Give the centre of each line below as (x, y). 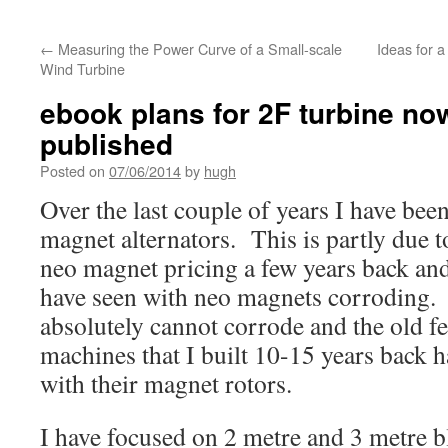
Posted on (72, 170)
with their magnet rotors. (166, 383)
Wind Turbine (82, 68)
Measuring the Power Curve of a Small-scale (198, 48)
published (106, 143)
